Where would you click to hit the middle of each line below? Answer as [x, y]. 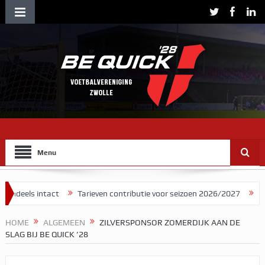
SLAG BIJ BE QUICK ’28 [46, 235]
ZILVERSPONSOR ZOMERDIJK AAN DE [169, 222]
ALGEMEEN [64, 222]
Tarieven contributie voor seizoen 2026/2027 [108, 193]
